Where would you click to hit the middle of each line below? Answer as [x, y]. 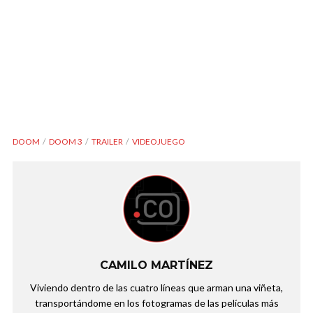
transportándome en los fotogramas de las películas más [156, 303]
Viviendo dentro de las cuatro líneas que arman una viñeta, [156, 287]
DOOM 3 [66, 141]
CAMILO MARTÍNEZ [156, 265]
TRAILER [107, 141]
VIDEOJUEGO [159, 141]
